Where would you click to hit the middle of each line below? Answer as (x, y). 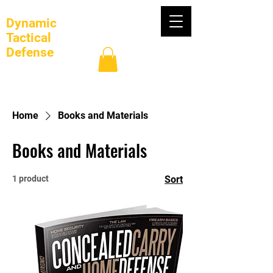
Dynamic (31, 23)
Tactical (29, 38)
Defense (30, 52)
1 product (30, 178)
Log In (169, 59)
